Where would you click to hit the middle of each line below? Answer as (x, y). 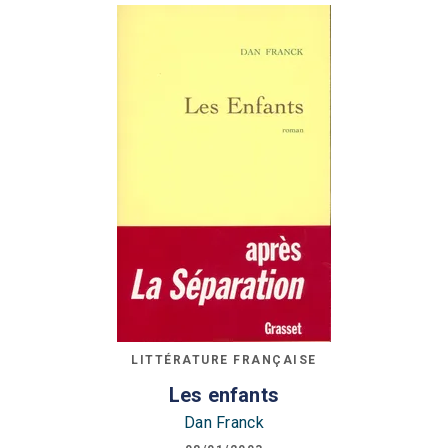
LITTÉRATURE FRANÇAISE (224, 359)
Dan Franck (224, 423)
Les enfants (224, 395)
